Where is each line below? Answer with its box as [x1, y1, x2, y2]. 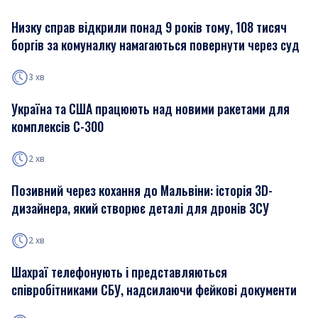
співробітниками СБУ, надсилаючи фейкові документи [11, 280, 297, 299]
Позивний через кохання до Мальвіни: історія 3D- [11, 181, 273, 199]
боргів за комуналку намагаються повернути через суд [11, 35, 300, 54]
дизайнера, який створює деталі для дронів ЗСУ [11, 199, 269, 217]
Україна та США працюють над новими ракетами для [11, 99, 290, 118]
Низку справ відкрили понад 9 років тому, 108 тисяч [11, 18, 287, 36]
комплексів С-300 [11, 117, 104, 136]
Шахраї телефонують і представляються [11, 263, 227, 281]
